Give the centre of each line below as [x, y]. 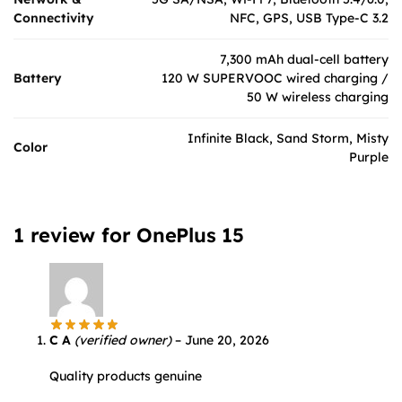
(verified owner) [123, 340]
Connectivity [54, 18]
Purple [369, 157]
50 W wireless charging [318, 97]
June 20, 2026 [227, 340]
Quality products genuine [126, 376]
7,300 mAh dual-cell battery [304, 60]
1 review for [75, 236]
